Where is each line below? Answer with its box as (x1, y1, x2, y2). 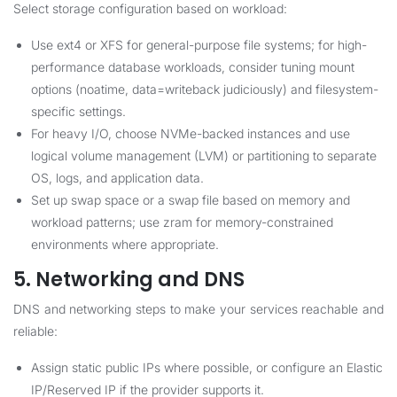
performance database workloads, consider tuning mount (31, 59, 354, 74)
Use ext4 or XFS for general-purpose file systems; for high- (31, 37, 367, 52)
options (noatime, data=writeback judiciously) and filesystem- (31, 82, 378, 97)
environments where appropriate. (31, 237, 219, 252)
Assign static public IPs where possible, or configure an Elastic (31, 360, 383, 375)
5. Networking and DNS (13, 266, 245, 293)
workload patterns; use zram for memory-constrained (31, 214, 333, 230)
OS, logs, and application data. (31, 170, 204, 185)
